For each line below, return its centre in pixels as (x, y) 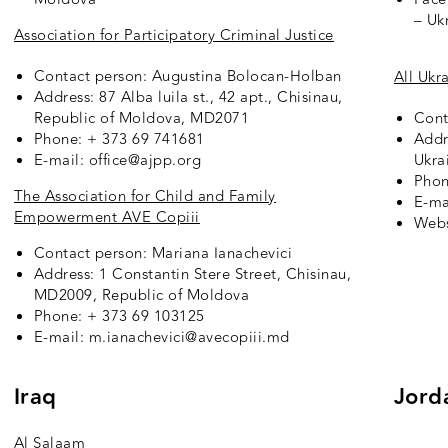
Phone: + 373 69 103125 (119, 317)
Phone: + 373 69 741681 (119, 140)
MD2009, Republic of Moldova (141, 296)
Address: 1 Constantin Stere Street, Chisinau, (192, 275)
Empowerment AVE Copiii (106, 218)
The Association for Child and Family (144, 197)
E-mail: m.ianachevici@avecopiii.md (161, 338)
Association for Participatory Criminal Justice (173, 36)
